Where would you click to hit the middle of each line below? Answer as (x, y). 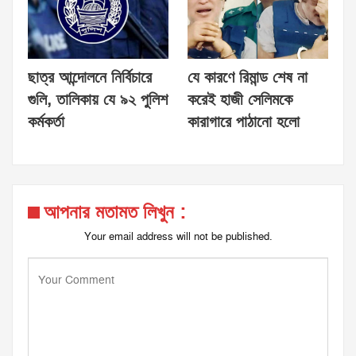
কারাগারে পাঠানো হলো (244, 122)
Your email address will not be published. (178, 236)
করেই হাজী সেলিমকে (240, 100)
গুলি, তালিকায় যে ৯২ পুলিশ (98, 100)
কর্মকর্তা (46, 122)
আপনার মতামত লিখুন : (114, 212)
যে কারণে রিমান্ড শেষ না (248, 77)
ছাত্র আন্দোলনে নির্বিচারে (90, 77)
